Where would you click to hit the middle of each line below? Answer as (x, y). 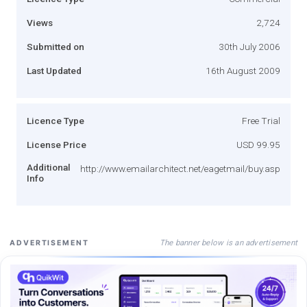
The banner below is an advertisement (228, 242)
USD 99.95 (258, 144)
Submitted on (56, 46)
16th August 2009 (243, 70)
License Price (57, 144)
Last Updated (54, 70)
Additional (49, 167)
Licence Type (56, 120)
